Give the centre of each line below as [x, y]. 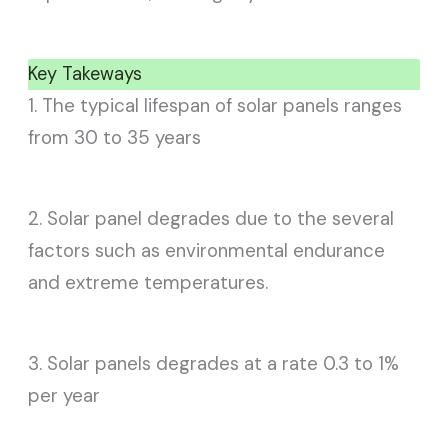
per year [64, 395]
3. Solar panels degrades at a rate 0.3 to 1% [214, 363]
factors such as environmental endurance [207, 250]
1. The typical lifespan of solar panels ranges [215, 105]
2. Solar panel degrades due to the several [211, 218]
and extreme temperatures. [148, 282]
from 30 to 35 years [115, 137]
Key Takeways [85, 73]
